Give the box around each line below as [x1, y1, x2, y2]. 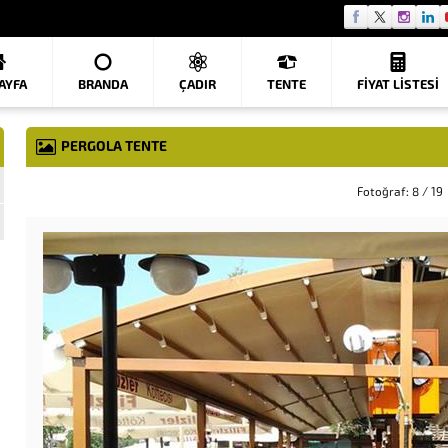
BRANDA [78, 76, 128, 93]
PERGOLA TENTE [61, 138, 167, 155]
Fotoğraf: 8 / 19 [357, 185, 443, 199]
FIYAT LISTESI [357, 76, 439, 93]
